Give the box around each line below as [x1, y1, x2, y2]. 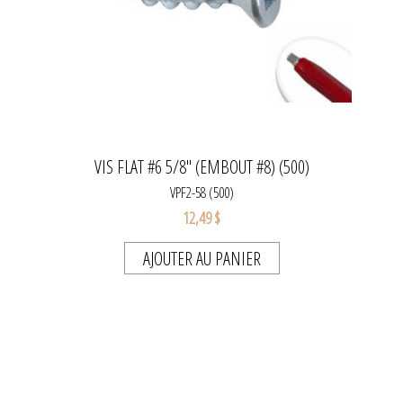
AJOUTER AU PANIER [142, 246, 261, 272]
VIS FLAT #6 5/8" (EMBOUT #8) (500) [94, 155, 309, 180]
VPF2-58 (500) [169, 183, 234, 203]
